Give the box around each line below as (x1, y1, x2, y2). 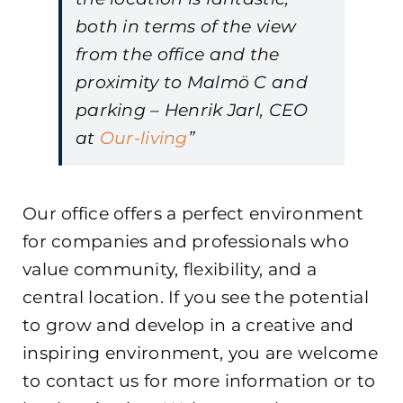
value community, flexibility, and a (22, 258, 317, 280)
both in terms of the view (76, 15, 297, 37)
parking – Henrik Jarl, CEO (76, 99, 309, 121)
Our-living (99, 127, 188, 148)
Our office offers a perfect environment (22, 202, 364, 224)
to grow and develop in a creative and (22, 314, 354, 336)
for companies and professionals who (22, 230, 349, 252)
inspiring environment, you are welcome (22, 342, 378, 363)
